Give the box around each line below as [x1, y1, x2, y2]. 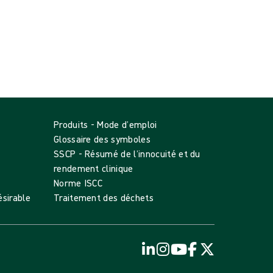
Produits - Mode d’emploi [53, 118, 157, 130]
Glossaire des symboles [53, 133, 151, 145]
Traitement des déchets [53, 191, 154, 204]
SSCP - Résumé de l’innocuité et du [53, 147, 200, 160]
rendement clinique [53, 162, 133, 174]
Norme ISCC [53, 177, 103, 189]
